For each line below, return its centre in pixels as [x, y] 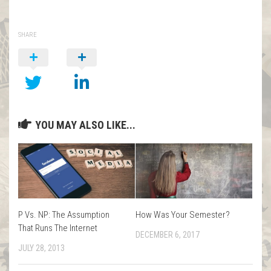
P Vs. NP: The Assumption [64, 214]
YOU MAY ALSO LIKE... [85, 125]
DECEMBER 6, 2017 [168, 234]
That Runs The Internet [58, 228]
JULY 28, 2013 [41, 248]
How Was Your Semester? [183, 214]
